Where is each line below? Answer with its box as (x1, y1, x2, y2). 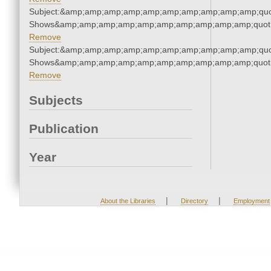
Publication (29, 122, 99, 136)
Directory (180, 197, 208, 205)
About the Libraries (100, 197, 155, 205)
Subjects (29, 93, 83, 108)
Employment (233, 197, 270, 205)
